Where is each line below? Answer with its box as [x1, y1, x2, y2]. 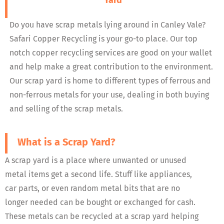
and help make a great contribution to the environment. [9, 61, 213, 71]
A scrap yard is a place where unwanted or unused [5, 155, 186, 165]
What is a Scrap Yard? [17, 135, 115, 148]
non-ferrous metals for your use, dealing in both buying [9, 89, 209, 99]
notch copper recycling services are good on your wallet [9, 47, 212, 57]
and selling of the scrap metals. [9, 103, 123, 113]
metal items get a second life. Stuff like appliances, [5, 169, 192, 179]
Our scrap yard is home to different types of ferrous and [9, 75, 211, 85]
